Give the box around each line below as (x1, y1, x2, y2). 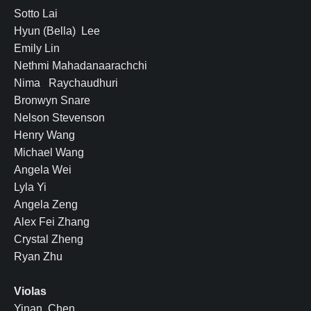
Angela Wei (14, 164, 72, 176)
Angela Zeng (14, 199, 78, 211)
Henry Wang (14, 129, 75, 142)
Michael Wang (14, 146, 84, 159)
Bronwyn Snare (14, 94, 90, 107)
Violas (14, 285, 47, 298)
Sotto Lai (14, 8, 58, 20)
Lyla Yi (14, 181, 47, 194)
